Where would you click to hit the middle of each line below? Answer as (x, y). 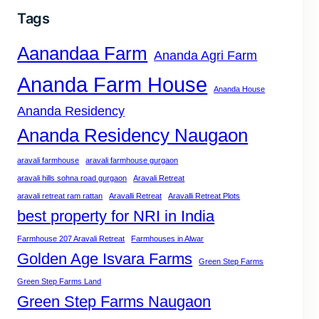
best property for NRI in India (116, 216)
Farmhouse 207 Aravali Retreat (71, 239)
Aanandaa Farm (83, 54)
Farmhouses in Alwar (168, 239)
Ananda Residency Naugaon (133, 136)
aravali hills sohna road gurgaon (72, 178)
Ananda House (240, 89)
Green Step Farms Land (59, 282)
